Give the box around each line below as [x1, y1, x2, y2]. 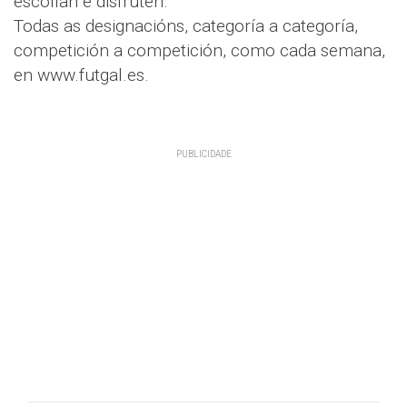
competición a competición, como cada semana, [14, 40, 385, 62]
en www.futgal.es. [14, 65, 149, 86]
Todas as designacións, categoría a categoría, [14, 15, 358, 37]
